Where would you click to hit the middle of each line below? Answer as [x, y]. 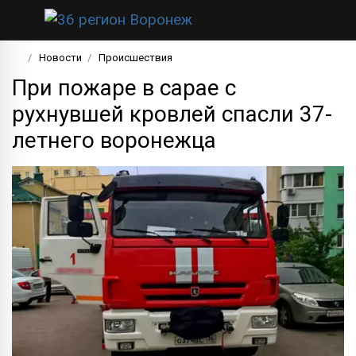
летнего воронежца [114, 140]
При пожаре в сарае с [124, 87]
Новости [61, 57]
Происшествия [136, 57]
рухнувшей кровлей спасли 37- [172, 114]
